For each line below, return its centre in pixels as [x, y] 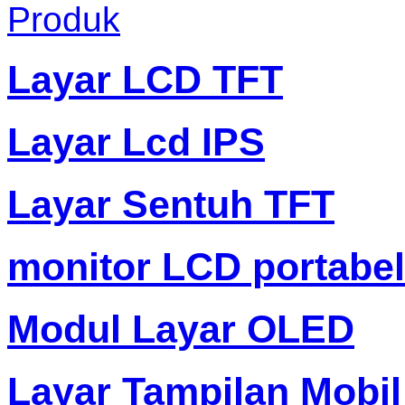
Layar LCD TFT [145, 80]
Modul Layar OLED [181, 329]
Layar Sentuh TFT [171, 205]
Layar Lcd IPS [136, 142]
